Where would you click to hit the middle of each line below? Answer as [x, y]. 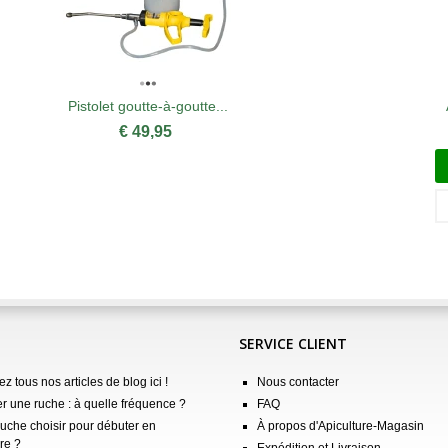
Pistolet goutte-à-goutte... [147, 105]
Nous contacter [298, 381]
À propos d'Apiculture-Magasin [340, 425]
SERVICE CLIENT [293, 343]
